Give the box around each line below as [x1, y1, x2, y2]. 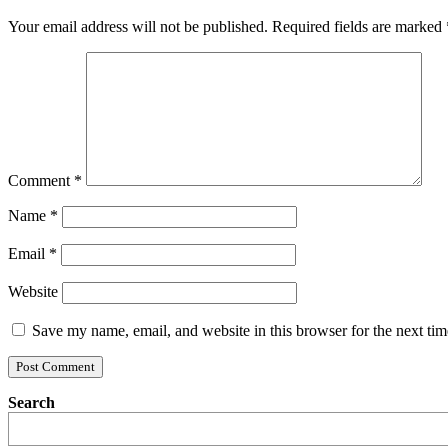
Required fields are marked [272, 17, 446, 35]
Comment [8, 171, 74, 189]
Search [8, 393, 55, 411]
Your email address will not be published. [8, 17, 268, 35]
